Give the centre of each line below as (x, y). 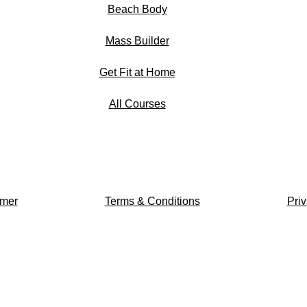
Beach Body (137, 9)
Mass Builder (137, 40)
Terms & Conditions (152, 201)
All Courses (137, 103)
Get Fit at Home (137, 72)
